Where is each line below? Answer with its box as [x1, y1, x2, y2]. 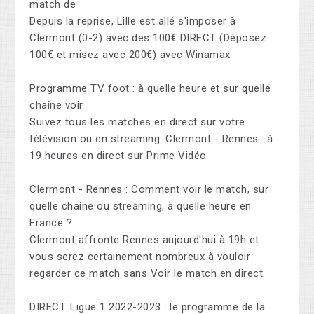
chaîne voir [29, 99, 83, 112]
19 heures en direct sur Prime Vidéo [29, 149, 207, 163]
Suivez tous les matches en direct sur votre [29, 116, 245, 129]
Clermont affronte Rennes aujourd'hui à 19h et [29, 233, 259, 247]
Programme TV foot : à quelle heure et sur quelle [29, 82, 271, 95]
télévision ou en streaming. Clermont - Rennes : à [29, 132, 273, 146]
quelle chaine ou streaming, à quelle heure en [29, 200, 252, 213]
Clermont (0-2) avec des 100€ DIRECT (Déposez [29, 32, 267, 45]
